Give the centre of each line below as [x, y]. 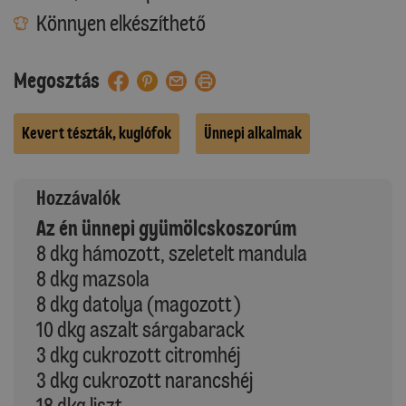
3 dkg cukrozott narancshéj [145, 380]
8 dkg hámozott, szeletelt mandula [172, 253]
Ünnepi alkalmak [253, 133]
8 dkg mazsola [93, 278]
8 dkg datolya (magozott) [139, 304]
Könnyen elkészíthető [121, 23]
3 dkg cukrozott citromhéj [138, 354]
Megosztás [57, 80]
